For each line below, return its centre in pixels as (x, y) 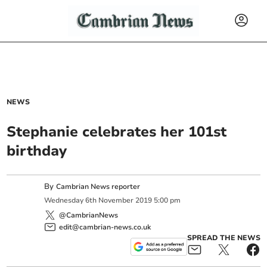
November (116, 201)
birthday (37, 151)
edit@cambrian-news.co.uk (105, 227)
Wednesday (64, 201)
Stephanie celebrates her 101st (117, 132)
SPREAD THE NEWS (223, 237)
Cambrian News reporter (98, 187)
